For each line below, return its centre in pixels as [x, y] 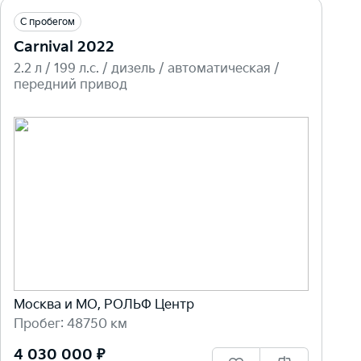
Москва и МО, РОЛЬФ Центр [104, 305]
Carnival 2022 [64, 47]
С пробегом [48, 22]
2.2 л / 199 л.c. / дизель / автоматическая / [147, 68]
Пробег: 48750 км [71, 325]
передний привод [71, 85]
